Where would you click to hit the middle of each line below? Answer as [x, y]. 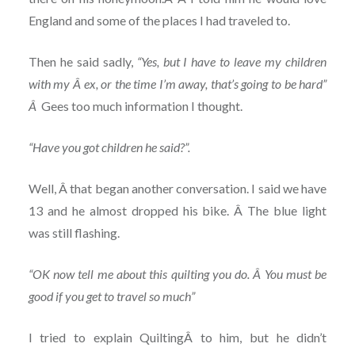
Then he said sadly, [82, 62]
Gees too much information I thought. [140, 106]
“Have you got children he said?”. [109, 147]
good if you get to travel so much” [111, 296]
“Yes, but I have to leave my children [232, 62]
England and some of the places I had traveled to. [159, 21]
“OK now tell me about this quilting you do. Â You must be [177, 274]
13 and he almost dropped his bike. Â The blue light [177, 211]
